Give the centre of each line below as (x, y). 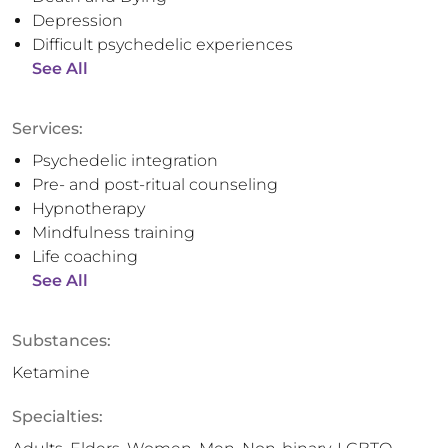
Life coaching (85, 256)
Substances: (61, 340)
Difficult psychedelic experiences (162, 44)
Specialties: (57, 416)
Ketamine (51, 372)
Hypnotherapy (88, 208)
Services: (47, 128)
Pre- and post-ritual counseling (155, 184)
